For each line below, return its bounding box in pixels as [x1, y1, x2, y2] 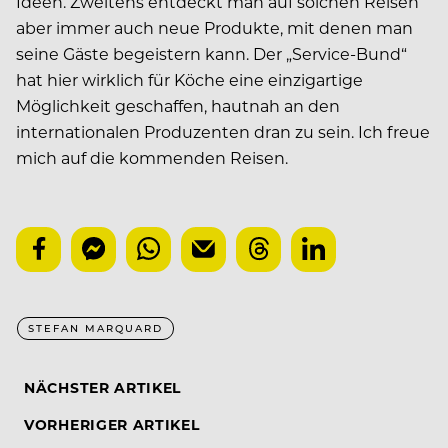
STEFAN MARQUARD [28, 320, 163, 335]
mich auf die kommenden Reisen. [16, 146, 288, 168]
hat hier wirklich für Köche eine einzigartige [16, 68, 363, 90]
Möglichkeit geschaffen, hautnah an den [16, 94, 340, 116]
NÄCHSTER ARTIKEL [24, 377, 182, 397]
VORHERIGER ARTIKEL [24, 414, 200, 434]
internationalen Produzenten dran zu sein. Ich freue [16, 120, 430, 142]
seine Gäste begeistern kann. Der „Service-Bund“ [16, 42, 407, 64]
